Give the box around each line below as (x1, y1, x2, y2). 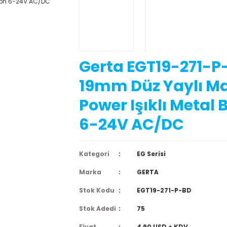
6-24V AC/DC (79, 114, 184, 135)
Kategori (79, 149, 109, 158)
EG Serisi (136, 149, 166, 158)
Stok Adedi (79, 204, 116, 213)
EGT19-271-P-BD (136, 186, 192, 195)
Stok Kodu (79, 186, 115, 195)
